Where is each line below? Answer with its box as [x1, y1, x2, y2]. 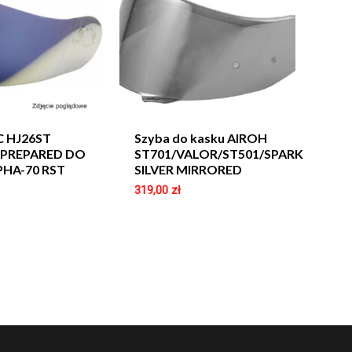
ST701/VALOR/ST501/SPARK [134, 145, 304, 161]
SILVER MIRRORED [134, 161, 243, 177]
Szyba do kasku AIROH [134, 130, 268, 145]
